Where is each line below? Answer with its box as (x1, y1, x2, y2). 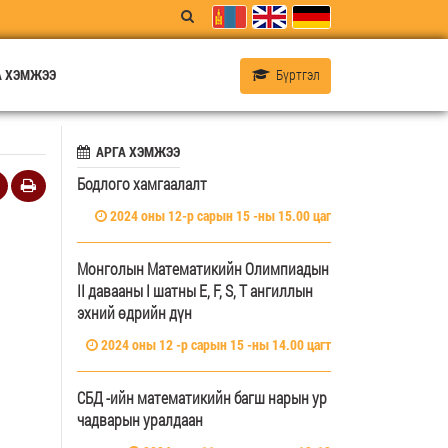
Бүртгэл (269, 64, 320, 84)
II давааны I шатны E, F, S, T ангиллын (77, 279, 313, 301)
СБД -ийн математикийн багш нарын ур (77, 386, 327, 408)
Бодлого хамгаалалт (77, 172, 207, 194)
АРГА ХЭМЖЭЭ (90, 141, 180, 161)
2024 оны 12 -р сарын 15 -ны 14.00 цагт (98, 334, 331, 354)
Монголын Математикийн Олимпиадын (77, 257, 329, 279)
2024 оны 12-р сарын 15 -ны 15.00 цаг (107, 205, 331, 225)
